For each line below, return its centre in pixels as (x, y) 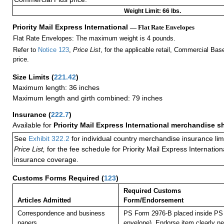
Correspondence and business (61, 213)
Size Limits (32, 77)
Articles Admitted (44, 200)
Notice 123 (53, 50)
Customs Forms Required (57, 178)
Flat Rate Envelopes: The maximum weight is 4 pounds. (94, 38)
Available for (33, 125)
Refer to (25, 50)
